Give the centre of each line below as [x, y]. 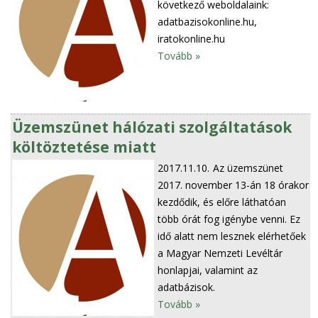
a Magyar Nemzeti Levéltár [220, 253]
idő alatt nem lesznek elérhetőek [232, 236]
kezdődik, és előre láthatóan [222, 202]
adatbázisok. [187, 287]
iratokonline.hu [192, 39]
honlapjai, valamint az [208, 270]
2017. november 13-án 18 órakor [234, 185]
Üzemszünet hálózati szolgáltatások [152, 127]
